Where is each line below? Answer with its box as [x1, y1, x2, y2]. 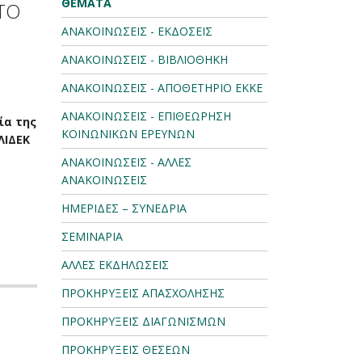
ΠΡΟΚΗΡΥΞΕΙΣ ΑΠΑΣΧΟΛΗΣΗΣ [61, 285, 225, 301]
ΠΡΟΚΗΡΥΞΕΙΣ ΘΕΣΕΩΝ [61, 342, 190, 357]
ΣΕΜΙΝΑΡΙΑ [61, 229, 123, 244]
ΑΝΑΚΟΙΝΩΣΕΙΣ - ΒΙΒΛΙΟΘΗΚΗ [61, 52, 228, 67]
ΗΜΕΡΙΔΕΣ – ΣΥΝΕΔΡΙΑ [61, 200, 187, 216]
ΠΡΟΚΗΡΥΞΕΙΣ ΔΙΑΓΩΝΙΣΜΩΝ [61, 314, 225, 329]
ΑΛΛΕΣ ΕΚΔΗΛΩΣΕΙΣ [61, 257, 169, 272]
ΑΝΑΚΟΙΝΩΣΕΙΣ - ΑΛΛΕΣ [61, 154, 192, 170]
